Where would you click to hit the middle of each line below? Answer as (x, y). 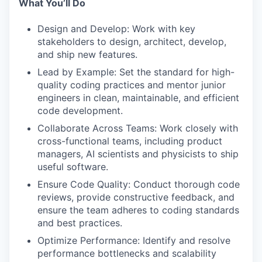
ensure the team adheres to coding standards (138, 210)
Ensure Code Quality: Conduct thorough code (139, 184)
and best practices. (80, 223)
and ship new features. (87, 54)
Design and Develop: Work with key (116, 29)
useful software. (73, 167)
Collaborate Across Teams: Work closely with (138, 128)
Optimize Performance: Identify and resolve (134, 240)
